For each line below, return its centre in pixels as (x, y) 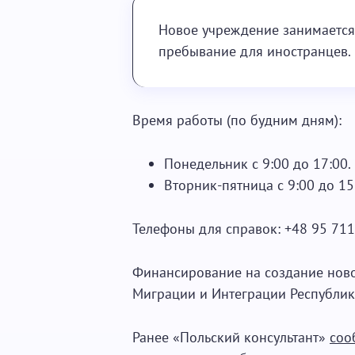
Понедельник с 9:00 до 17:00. (258, 164)
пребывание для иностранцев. (255, 51)
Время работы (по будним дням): (237, 120)
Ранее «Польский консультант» (231, 337)
